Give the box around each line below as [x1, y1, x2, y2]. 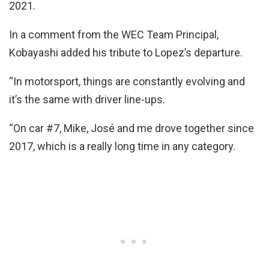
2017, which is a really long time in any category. [9, 139, 235, 153]
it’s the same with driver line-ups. [9, 92, 165, 106]
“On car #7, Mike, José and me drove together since [9, 121, 254, 134]
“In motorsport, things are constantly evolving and [9, 74, 245, 88]
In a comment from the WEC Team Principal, [9, 28, 219, 41]
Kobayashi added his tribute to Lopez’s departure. [9, 46, 243, 59]
